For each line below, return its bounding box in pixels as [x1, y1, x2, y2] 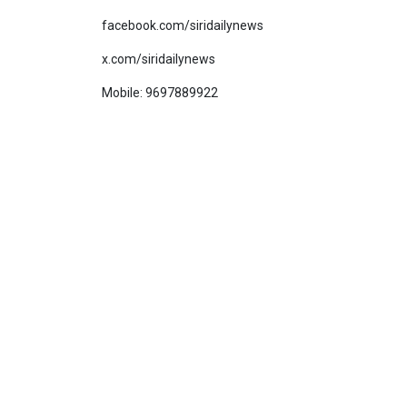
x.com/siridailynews [102, 52, 215, 66]
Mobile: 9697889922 [102, 85, 218, 100]
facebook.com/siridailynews [102, 18, 263, 33]
